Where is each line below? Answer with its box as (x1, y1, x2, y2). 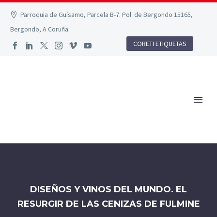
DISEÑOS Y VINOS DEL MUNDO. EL (30, 184, 187, 194)
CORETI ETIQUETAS (133, 39, 186, 48)
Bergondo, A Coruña (10, 25, 68, 33)
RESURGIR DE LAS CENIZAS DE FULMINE (17, 199, 200, 209)
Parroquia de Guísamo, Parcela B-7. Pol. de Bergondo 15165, (20, 10, 193, 19)
